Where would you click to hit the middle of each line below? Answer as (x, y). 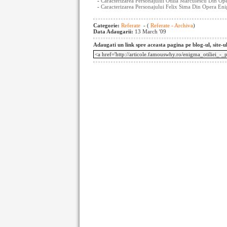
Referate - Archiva (171, 25)
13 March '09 (150, 31)
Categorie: (107, 25)
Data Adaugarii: (114, 31)
